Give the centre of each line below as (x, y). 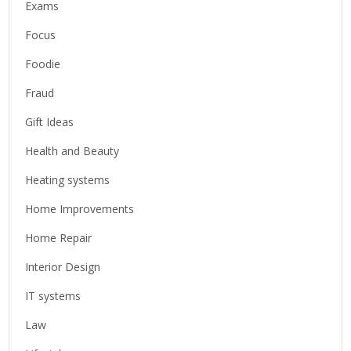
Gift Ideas (50, 121)
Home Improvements (80, 208)
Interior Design (63, 266)
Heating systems (68, 179)
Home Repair (59, 237)
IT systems (53, 295)
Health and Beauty (72, 150)
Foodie (43, 63)
